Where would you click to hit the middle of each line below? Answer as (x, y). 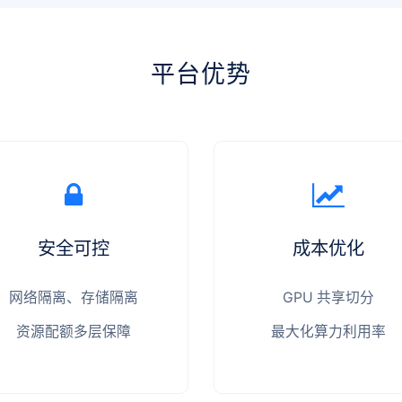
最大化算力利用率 (329, 331)
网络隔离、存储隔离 (73, 297)
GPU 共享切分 (329, 297)
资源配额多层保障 (73, 331)
